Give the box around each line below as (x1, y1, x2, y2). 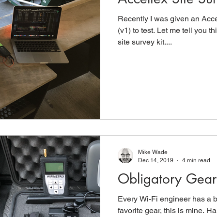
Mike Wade (138, 149, 168, 155)
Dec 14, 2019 (138, 156, 173, 164)
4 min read (182, 156, 210, 164)
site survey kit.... (118, 37, 172, 46)
